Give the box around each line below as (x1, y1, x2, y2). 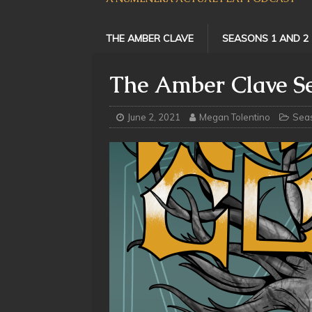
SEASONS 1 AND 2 (222, 31, 309, 45)
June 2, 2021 (127, 111, 180, 123)
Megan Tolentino (199, 111, 270, 123)
